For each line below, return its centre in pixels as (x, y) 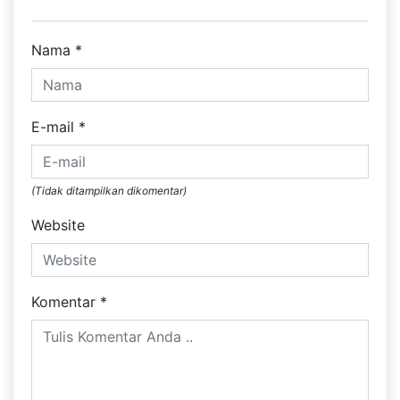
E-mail (55, 127)
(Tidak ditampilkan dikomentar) (109, 191)
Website (58, 225)
